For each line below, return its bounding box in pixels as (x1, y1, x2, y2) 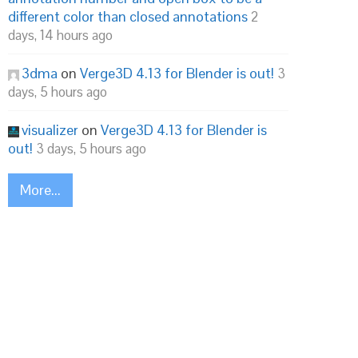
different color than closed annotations (8, 7, 248, 26)
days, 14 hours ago (8, 26, 113, 44)
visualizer (22, 121, 78, 139)
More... (20, 181, 61, 199)
